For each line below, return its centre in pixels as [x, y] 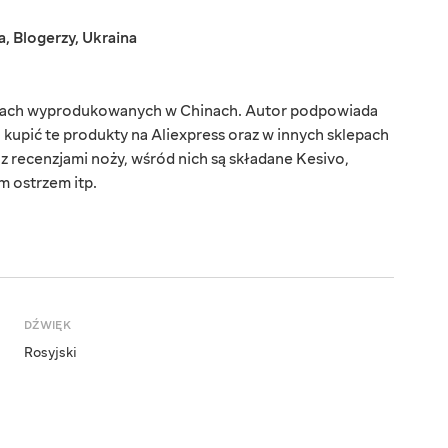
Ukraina [109, 38]
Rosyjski [50, 353]
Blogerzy [44, 38]
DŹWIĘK [47, 326]
